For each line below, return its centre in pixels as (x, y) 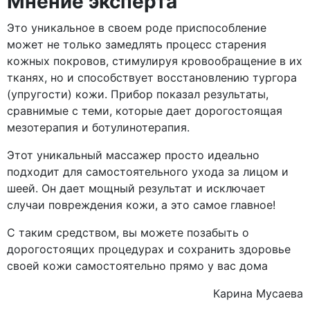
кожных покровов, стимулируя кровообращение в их (155, 61)
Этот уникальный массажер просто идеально (133, 155)
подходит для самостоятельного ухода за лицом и (148, 172)
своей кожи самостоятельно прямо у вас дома (137, 266)
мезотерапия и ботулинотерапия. (98, 128)
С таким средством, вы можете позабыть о (128, 233)
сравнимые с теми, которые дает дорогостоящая (145, 111)
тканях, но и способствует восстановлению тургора (152, 78)
